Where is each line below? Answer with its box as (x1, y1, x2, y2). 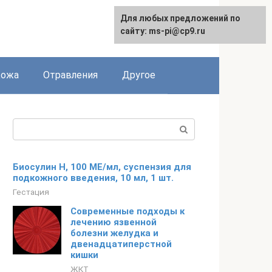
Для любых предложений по (120, 13, 240, 23)
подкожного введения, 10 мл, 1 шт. (13, 172, 174, 183)
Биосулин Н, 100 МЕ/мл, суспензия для (13, 161, 191, 172)
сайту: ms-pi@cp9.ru (120, 26, 205, 36)
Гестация (13, 187, 49, 197)
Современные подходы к (70, 206, 185, 217)
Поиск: (13, 120, 44, 131)
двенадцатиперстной (70, 239, 172, 250)
